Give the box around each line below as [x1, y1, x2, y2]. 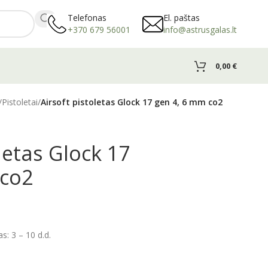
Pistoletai [2, 96, 38, 108]
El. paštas [163, 11, 200, 23]
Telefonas [68, 11, 106, 23]
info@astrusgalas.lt [163, 23, 237, 35]
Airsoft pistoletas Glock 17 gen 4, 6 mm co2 [41, 96, 223, 108]
